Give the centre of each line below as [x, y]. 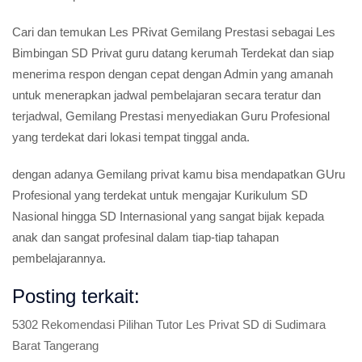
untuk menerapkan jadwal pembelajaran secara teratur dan [166, 95]
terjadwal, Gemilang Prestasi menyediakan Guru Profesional [171, 116]
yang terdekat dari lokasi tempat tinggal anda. [131, 137]
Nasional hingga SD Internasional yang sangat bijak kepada [168, 216]
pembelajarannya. [59, 258]
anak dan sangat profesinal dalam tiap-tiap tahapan [145, 237]
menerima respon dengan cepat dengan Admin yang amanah [173, 74]
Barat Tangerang [55, 345]
